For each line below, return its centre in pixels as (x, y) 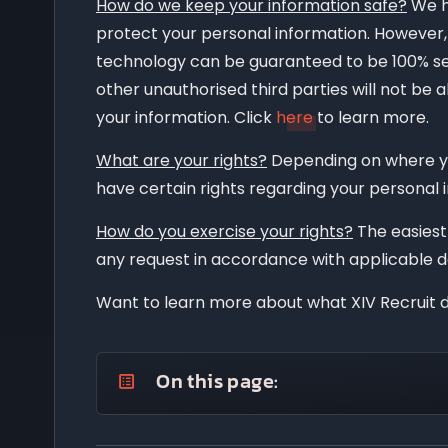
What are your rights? (181, 160)
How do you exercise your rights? (224, 231)
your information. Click (186, 117)
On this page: (213, 380)
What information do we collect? (270, 425)
